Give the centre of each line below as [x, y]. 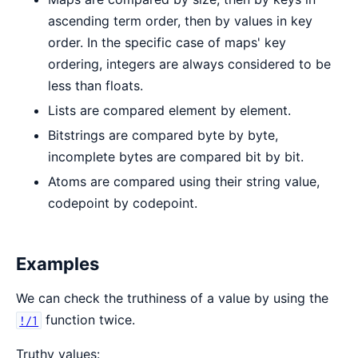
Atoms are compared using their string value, [184, 182]
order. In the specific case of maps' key [167, 43]
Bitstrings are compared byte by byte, [163, 135]
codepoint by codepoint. [123, 203]
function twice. [89, 320]
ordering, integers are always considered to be [189, 64]
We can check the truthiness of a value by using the [172, 298]
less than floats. [95, 86]
